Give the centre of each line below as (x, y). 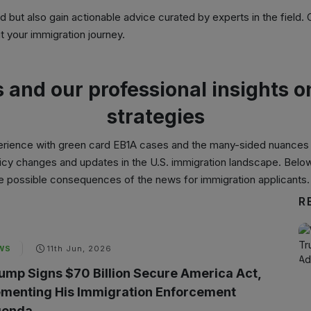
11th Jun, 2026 (79, 249)
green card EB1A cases (114, 145)
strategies (155, 117)
